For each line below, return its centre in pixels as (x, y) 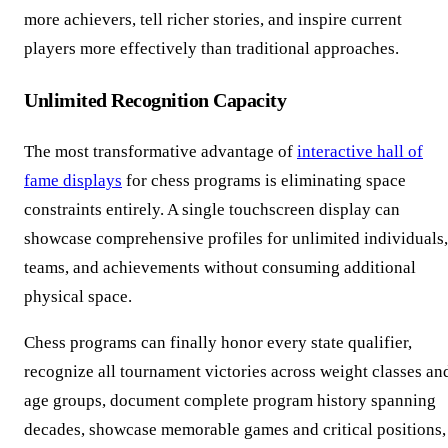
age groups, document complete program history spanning (230, 401)
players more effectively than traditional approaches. (211, 49)
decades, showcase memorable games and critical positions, (235, 430)
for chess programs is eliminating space (264, 181)
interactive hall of (360, 152)
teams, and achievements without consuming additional (220, 268)
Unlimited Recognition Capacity (155, 100)
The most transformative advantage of (160, 152)
